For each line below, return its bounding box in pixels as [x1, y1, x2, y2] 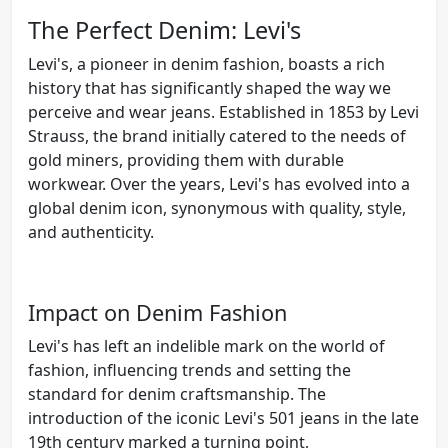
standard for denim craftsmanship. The [28, 382, 326, 405]
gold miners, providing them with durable [28, 148, 344, 171]
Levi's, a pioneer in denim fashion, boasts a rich [28, 52, 385, 75]
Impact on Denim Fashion [28, 297, 287, 327]
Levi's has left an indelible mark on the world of [28, 334, 385, 357]
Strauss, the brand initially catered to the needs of [28, 124, 406, 147]
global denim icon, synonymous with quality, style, [28, 196, 406, 219]
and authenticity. [28, 220, 154, 243]
